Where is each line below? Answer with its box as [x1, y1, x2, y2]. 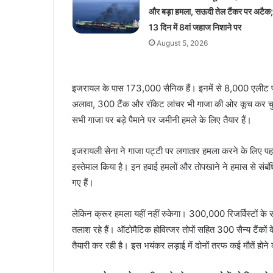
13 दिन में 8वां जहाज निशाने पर [148, 21, 241, 32]
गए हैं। [72, 176, 94, 188]
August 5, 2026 [156, 38, 208, 48]
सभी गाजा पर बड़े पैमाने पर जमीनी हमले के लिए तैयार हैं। [72, 113, 252, 126]
